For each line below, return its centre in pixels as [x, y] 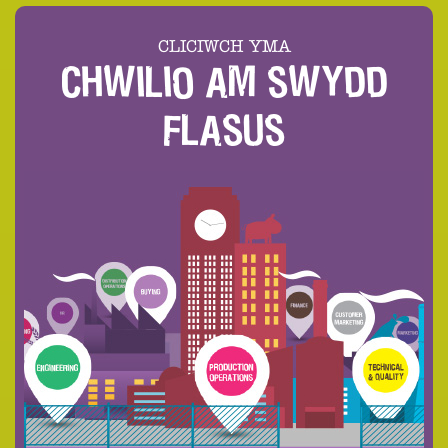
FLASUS [224, 130]
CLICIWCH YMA [224, 47]
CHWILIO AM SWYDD [224, 82]
